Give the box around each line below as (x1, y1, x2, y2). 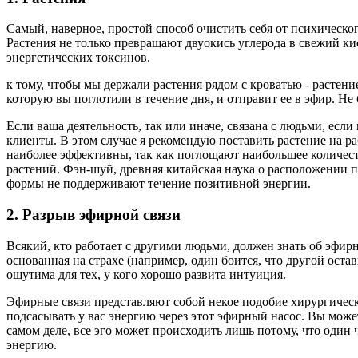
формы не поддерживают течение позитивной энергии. (6, 177, 311, 191)
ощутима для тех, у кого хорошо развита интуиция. (6, 267, 286, 281)
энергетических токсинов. (6, 50, 150, 65)
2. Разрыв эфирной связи (6, 205, 181, 223)
